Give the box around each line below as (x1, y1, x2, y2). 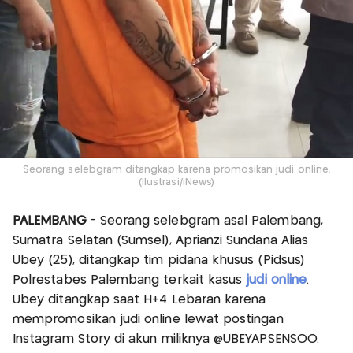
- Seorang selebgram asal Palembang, (86, 214, 323, 227)
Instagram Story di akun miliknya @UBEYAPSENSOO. (13, 333, 320, 345)
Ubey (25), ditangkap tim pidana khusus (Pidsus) (13, 254, 305, 266)
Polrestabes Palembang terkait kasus (13, 273, 243, 286)
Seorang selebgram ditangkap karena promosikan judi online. (23, 165, 330, 174)
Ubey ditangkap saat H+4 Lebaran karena (13, 293, 266, 306)
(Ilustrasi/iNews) (139, 177, 214, 187)
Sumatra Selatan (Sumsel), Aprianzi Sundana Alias (13, 234, 309, 247)
